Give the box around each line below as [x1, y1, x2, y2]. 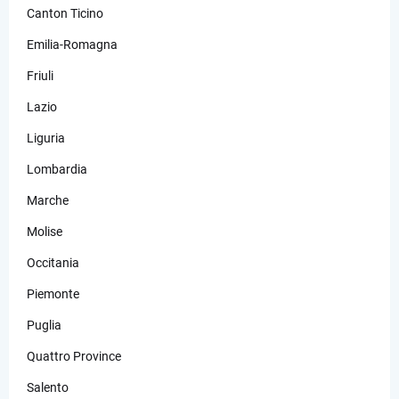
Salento [27, 379, 69, 395]
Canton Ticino [27, 5, 103, 20]
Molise [27, 224, 62, 239]
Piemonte [27, 286, 79, 301]
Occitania [27, 255, 79, 270]
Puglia [27, 317, 61, 332]
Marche [27, 192, 69, 208]
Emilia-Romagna [27, 37, 118, 52]
